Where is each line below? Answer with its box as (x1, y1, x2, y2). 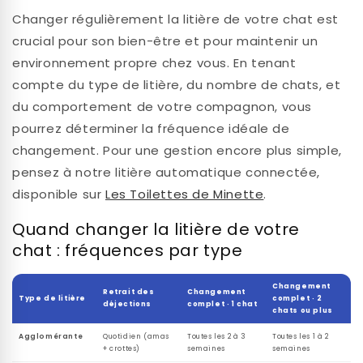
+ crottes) (103, 344, 140, 354)
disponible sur (12, 185, 105, 203)
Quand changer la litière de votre (12, 217, 300, 241)
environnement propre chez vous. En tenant (12, 53, 297, 71)
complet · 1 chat (187, 299, 258, 310)
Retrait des (103, 287, 155, 297)
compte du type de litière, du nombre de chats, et (12, 75, 341, 93)
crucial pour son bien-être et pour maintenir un (12, 32, 318, 49)
